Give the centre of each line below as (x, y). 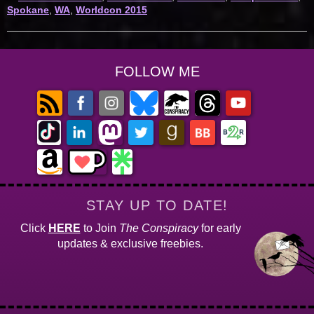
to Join (100, 228)
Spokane (28, 10)
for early (219, 228)
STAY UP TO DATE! (157, 206)
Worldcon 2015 (111, 10)
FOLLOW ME (157, 72)
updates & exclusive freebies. (130, 244)
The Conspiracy (158, 228)
